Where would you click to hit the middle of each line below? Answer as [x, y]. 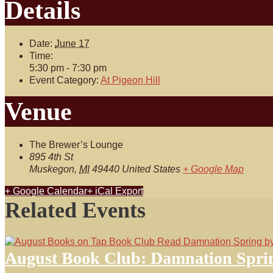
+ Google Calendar [46, 191]
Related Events [75, 210]
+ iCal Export [115, 191]
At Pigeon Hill [130, 80]
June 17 [72, 44]
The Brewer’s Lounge [76, 145]
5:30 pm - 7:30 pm [68, 68]
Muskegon [52, 169]
